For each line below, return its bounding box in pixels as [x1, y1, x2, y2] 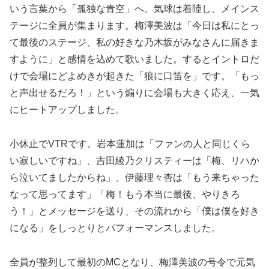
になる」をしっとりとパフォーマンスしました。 [10, 223, 221, 234]
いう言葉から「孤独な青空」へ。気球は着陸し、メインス [10, 4, 259, 14]
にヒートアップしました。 [10, 104, 125, 115]
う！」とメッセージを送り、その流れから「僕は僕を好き [10, 206, 259, 217]
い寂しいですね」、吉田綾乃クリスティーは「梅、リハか [10, 156, 259, 166]
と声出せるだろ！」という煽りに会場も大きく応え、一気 [10, 88, 259, 98]
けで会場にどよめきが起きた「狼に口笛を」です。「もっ [10, 71, 259, 82]
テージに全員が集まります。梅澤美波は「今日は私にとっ [10, 20, 259, 31]
